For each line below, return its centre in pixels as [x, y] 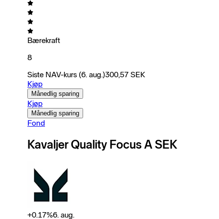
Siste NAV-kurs [52, 74]
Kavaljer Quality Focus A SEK [102, 144]
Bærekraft [44, 40]
